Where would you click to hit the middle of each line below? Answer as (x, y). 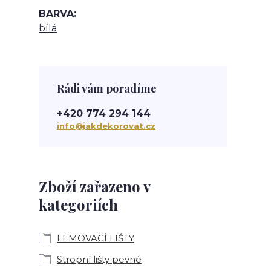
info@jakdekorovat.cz (106, 126)
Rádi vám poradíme (107, 88)
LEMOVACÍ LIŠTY (96, 238)
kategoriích (78, 204)
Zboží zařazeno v (94, 186)
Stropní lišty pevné (99, 259)
